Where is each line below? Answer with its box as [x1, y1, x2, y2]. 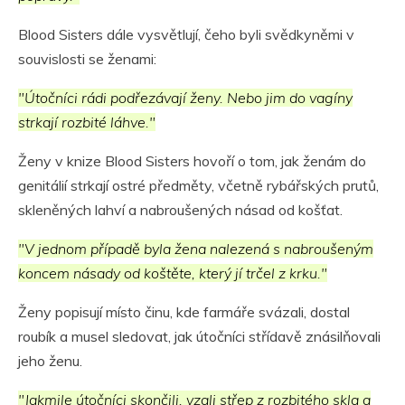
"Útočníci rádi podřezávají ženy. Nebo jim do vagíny [18, 89, 353, 108]
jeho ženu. [18, 352, 82, 371]
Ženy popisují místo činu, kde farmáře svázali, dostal [18, 303, 350, 322]
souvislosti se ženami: [18, 50, 156, 69]
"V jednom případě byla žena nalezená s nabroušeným [18, 240, 373, 259]
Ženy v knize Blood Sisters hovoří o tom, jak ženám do [18, 152, 366, 171]
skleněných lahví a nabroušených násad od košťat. [18, 201, 343, 220]
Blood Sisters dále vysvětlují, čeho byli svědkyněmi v [18, 25, 354, 44]
